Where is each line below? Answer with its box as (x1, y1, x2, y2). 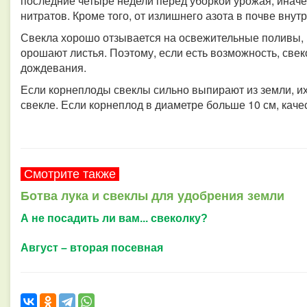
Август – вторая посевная (21, 242, 166, 254)
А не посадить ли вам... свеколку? (21, 212, 210, 224)
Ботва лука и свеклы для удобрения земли (21, 189, 288, 203)
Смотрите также (21, 167, 119, 181)
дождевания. (21, 60, 86, 75)
